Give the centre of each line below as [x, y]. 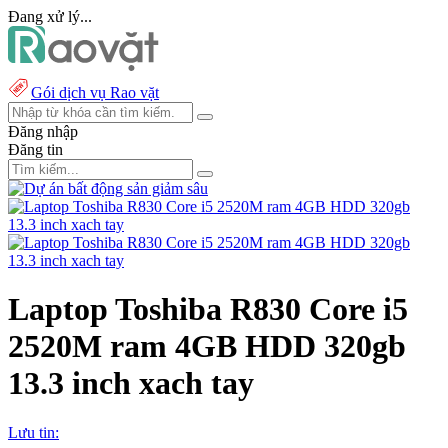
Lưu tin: [33, 432]
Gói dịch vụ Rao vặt [95, 92]
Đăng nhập [43, 131]
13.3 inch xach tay [131, 383]
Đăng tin [35, 149]
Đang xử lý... [50, 16]
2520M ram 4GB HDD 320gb [207, 346]
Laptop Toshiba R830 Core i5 [208, 309]
